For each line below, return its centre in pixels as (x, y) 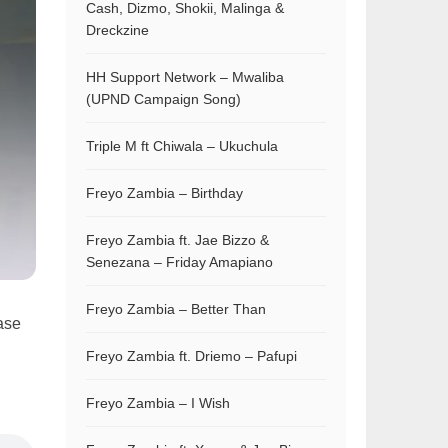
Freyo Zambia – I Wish (158, 403)
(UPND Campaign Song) (163, 99)
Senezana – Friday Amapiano (179, 262)
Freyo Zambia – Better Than (176, 309)
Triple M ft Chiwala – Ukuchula (182, 146)
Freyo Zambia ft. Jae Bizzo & (177, 240)
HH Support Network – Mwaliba (185, 77)
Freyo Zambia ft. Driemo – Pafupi (191, 356)
